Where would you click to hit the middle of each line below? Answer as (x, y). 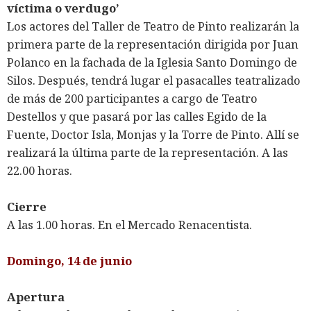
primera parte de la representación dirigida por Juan (153, 44)
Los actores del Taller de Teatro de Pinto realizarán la (153, 26)
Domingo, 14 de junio (69, 261)
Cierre (27, 207)
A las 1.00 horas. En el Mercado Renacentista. (129, 225)
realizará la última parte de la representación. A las (148, 153)
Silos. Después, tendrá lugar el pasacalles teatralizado (154, 81)
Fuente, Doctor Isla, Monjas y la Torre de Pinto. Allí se (153, 135)
